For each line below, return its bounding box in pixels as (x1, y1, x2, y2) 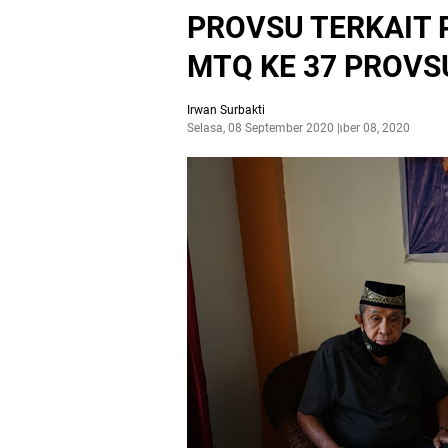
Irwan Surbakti (187, 103, 265, 117)
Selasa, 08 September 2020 (187, 121, 334, 135)
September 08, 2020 (302, 121, 410, 135)
